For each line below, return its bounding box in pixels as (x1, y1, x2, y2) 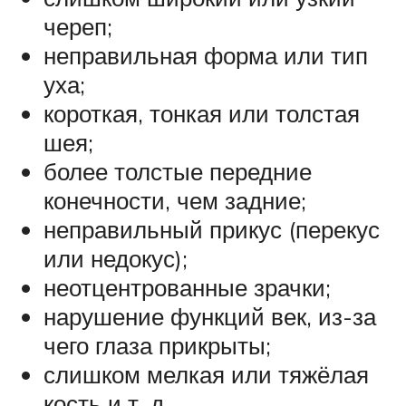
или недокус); (43, 243, 188, 273)
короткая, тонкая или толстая (43, 98, 360, 128)
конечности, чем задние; (43, 185, 306, 215)
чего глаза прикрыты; (43, 330, 271, 360)
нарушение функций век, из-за (43, 301, 376, 331)
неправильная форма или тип (43, 40, 368, 70)
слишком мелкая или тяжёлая (43, 359, 369, 389)
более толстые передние (43, 156, 312, 186)
